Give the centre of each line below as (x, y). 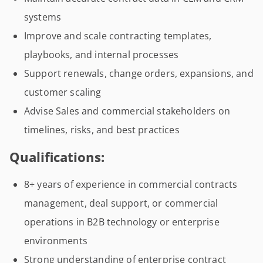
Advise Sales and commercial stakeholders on (127, 111)
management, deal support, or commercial (121, 203)
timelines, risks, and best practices (102, 130)
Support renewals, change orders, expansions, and (139, 73)
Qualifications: (57, 157)
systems (43, 17)
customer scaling (63, 92)
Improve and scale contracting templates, (118, 36)
